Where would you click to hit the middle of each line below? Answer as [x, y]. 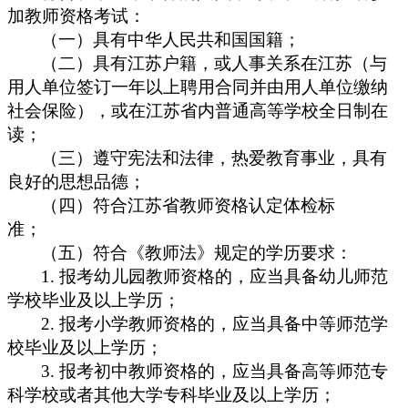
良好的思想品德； [76, 181]
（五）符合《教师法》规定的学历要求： [197, 252]
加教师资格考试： [76, 15]
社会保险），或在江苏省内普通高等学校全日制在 [198, 110]
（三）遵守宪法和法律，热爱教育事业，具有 [214, 158]
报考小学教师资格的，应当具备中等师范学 [224, 323]
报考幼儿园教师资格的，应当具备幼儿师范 [224, 276]
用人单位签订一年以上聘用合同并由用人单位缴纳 [198, 87]
